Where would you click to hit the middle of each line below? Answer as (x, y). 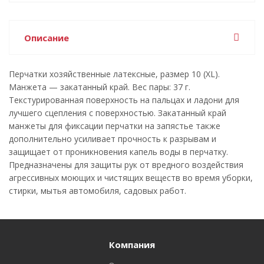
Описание (47, 38)
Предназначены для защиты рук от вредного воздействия (126, 165)
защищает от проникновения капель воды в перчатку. (118, 152)
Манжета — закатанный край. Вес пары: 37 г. (100, 87)
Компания (132, 245)
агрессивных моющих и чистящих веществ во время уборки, (131, 178)
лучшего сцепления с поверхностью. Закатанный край (118, 113)
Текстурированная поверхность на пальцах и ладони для (124, 100)
